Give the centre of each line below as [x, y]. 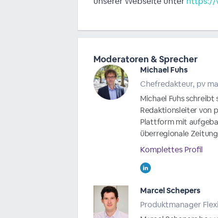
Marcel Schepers [170, 191]
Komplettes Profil [172, 150]
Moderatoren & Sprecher [145, 59]
